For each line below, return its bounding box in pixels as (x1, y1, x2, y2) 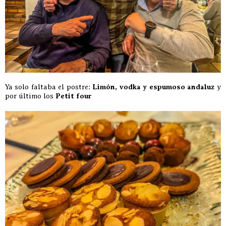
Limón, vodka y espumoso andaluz (92, 82, 214, 91)
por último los (5, 91, 55, 100)
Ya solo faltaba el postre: (5, 82, 92, 91)
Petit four (55, 91, 92, 100)
